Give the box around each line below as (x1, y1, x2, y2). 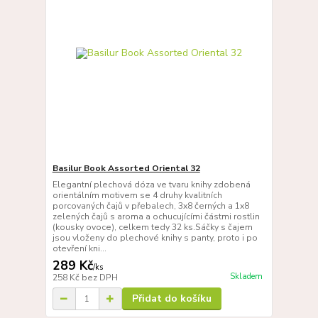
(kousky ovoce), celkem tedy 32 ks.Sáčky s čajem (52, 221, 253, 234)
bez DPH (81, 272, 118, 284)
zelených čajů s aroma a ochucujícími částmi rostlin (52, 211, 260, 223)
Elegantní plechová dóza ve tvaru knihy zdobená (52, 179, 251, 191)
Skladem (229, 270, 263, 282)
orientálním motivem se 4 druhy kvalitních (52, 190, 222, 202)
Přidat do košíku (131, 292, 212, 306)
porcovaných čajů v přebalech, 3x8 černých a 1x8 (52, 200, 249, 212)
